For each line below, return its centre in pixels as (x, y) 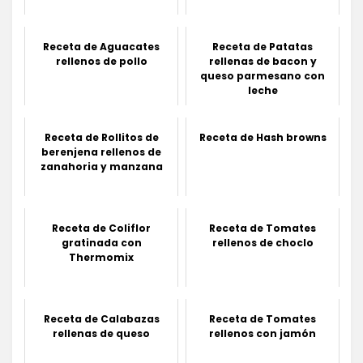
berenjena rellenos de (101, 152)
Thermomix (101, 257)
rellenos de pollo (101, 61)
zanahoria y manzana (101, 166)
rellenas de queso (101, 333)
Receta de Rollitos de (101, 137)
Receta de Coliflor (101, 228)
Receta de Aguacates (101, 46)
